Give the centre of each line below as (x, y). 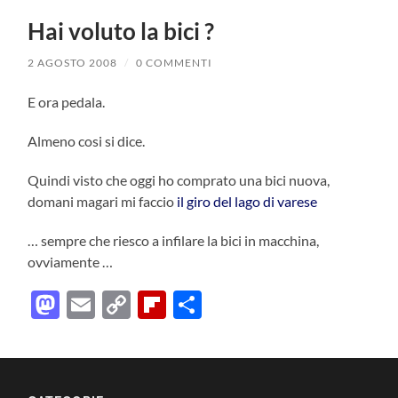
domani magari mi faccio (103, 201)
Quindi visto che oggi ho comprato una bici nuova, (179, 179)
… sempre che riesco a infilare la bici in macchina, (174, 240)
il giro (194, 201)
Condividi (262, 304)
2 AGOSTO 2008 (73, 62)
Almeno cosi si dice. (87, 140)
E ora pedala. (67, 101)
